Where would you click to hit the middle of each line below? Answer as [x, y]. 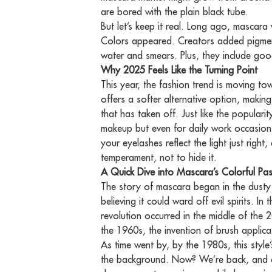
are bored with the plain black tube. [175, 12]
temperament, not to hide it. [159, 158]
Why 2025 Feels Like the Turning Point [179, 70]
